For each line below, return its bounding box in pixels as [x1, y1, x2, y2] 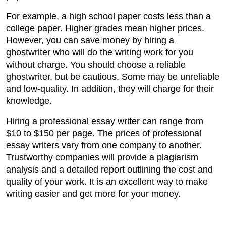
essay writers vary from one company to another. [6, 140, 202, 151]
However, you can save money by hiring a [6, 35, 174, 46]
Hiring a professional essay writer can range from [6, 116, 203, 127]
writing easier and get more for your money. [6, 189, 181, 199]
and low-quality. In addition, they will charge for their [6, 84, 214, 94]
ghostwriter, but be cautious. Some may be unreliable [6, 72, 219, 82]
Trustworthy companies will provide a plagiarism [6, 152, 198, 163]
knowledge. [6, 96, 52, 106]
